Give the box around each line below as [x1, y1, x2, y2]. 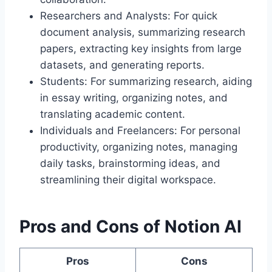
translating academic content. [40, 108, 185, 120]
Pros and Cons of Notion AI [19, 216, 242, 237]
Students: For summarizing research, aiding [40, 75, 252, 87]
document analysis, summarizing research [40, 26, 245, 38]
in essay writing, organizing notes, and [40, 92, 228, 104]
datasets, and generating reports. [40, 59, 205, 71]
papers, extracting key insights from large [40, 42, 242, 55]
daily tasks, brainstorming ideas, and [40, 157, 220, 169]
